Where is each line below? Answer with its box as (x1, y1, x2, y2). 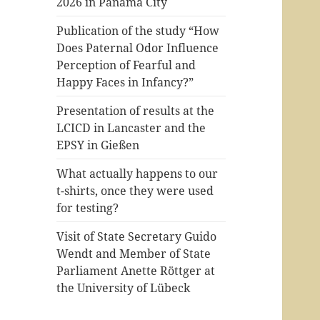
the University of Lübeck (56, 279, 191, 296)
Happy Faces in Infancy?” (56, 74, 194, 90)
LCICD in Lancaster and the (56, 119, 206, 136)
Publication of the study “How (56, 22, 220, 39)
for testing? (56, 199, 119, 216)
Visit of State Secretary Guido (56, 228, 217, 244)
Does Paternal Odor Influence (56, 39, 219, 56)
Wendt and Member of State (56, 245, 211, 261)
